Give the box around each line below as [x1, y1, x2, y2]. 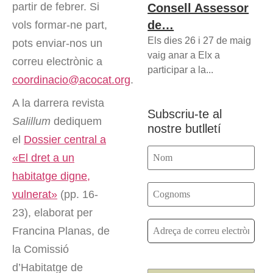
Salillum [12, 115, 51, 127]
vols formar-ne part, [12, 18, 107, 31]
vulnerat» [12, 188, 57, 200]
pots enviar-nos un [12, 37, 102, 49]
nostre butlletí [147, 121, 222, 135]
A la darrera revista [12, 96, 104, 109]
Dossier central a [24, 133, 106, 146]
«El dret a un [12, 151, 74, 164]
